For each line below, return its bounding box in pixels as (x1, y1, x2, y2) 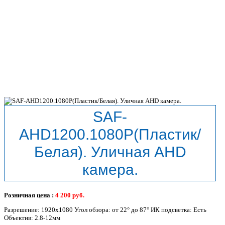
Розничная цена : (4, 191, 55, 199)
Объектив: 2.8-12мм (4, 214, 60, 222)
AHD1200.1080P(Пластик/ (19, 126, 201, 143)
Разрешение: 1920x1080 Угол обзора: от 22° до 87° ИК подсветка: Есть (4, 206, 206, 214)
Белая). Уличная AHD (34, 143, 186, 161)
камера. (82, 161, 138, 178)
